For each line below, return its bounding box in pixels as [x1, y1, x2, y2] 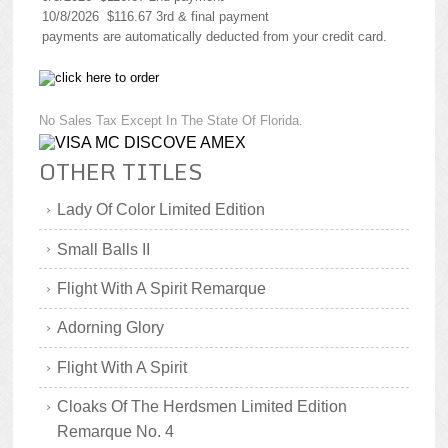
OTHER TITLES [38, 152, 203, 191]
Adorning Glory [57, 319, 165, 337]
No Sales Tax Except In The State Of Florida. [38, 112, 303, 128]
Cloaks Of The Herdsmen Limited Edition [57, 398, 348, 416]
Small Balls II [57, 240, 151, 258]
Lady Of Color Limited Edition [57, 201, 266, 219]
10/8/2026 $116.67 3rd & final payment [42, 9, 270, 25]
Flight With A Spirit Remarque [57, 279, 267, 297]
